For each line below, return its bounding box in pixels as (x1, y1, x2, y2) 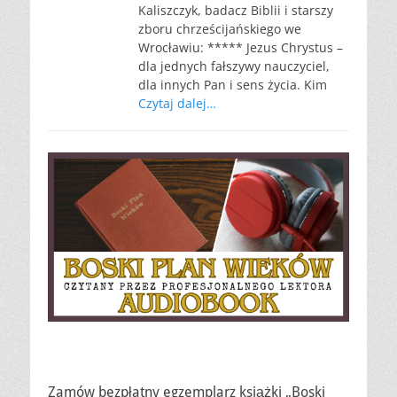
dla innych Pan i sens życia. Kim (138, 76, 327, 93)
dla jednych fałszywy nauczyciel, (138, 58, 330, 74)
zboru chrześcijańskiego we (138, 20, 301, 37)
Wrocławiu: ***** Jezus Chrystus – (138, 39, 343, 56)
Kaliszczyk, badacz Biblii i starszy (138, 2, 333, 19)
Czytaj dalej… (138, 95, 216, 112)
